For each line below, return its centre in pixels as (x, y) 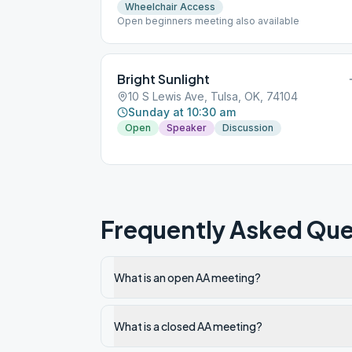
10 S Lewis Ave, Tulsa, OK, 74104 (213, 96)
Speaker (187, 128)
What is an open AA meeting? (187, 277)
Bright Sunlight (163, 79)
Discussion (248, 128)
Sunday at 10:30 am (182, 112)
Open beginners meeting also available (208, 21)
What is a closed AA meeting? (188, 326)
